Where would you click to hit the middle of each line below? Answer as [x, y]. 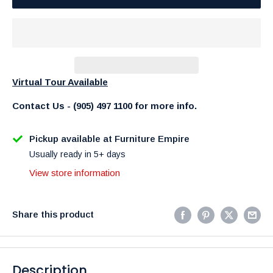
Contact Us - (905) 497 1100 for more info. [105, 105]
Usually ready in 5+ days [77, 154]
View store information [75, 172]
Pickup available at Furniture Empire [109, 138]
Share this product [53, 214]
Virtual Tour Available [60, 82]
